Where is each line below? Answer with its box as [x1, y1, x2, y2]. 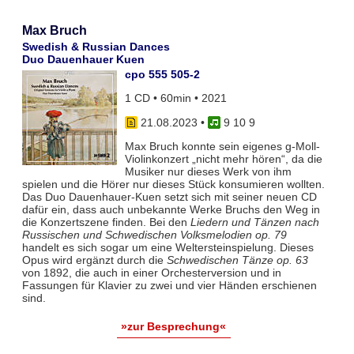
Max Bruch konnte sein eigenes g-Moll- [124, 140, 320, 153]
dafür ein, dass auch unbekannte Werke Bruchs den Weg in [21, 203, 320, 217]
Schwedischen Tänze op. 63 [166, 254, 308, 267]
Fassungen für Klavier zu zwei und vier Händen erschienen [21, 279, 317, 292]
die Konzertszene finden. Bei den [21, 216, 190, 229]
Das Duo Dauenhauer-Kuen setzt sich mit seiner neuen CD [21, 190, 317, 204]
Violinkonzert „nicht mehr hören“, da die [124, 153, 322, 166]
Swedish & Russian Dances [21, 40, 170, 54]
